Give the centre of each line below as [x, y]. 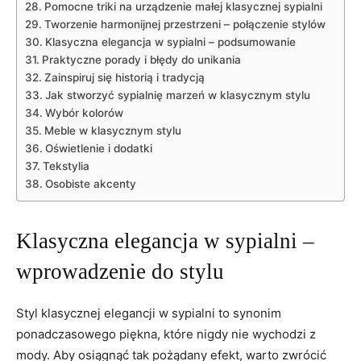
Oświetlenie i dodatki [98, 148]
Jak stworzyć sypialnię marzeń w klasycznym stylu [177, 95]
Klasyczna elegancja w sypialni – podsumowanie [170, 42]
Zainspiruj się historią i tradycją [124, 77]
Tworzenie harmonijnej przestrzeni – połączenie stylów [185, 24]
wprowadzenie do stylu [120, 272]
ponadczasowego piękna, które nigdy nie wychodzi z [166, 334]
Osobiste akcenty [90, 184]
